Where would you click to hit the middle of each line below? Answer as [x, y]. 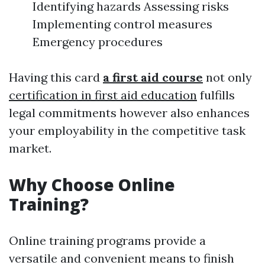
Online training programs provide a [107, 240]
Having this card [56, 77]
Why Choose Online [92, 185]
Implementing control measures [122, 24]
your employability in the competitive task [127, 130]
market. [30, 148]
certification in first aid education [103, 95]
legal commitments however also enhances [129, 113]
